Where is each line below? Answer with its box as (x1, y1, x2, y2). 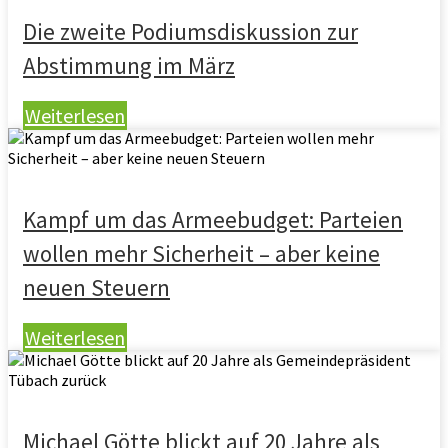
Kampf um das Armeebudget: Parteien (23, 205, 403, 234)
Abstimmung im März (23, 51, 235, 80)
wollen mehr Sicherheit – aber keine (23, 239, 380, 268)
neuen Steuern (23, 273, 170, 302)
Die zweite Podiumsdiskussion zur (23, 17, 358, 46)
